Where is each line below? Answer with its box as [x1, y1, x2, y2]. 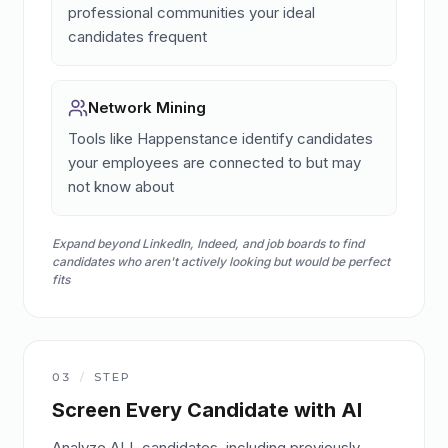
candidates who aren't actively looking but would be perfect [52, 254, 390, 269]
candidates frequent [68, 27, 207, 46]
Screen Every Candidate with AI [52, 398, 362, 422]
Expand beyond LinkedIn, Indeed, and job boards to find [52, 236, 364, 251]
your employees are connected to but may [68, 153, 361, 172]
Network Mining [88, 98, 206, 117]
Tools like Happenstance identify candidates [68, 129, 373, 148]
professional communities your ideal [68, 3, 315, 22]
